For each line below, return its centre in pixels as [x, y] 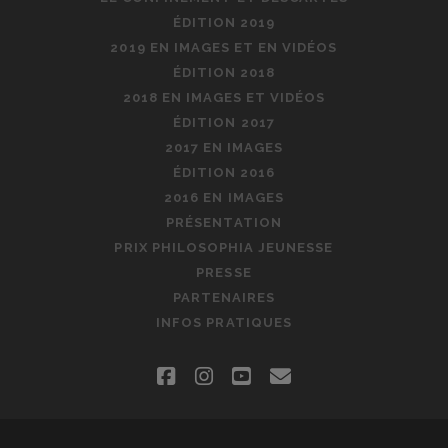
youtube [290, 375]
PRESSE [224, 272]
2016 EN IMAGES [224, 197]
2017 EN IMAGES [224, 147]
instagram [260, 375]
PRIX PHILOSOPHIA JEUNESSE [224, 247]
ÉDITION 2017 [224, 122]
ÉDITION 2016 [224, 172]
